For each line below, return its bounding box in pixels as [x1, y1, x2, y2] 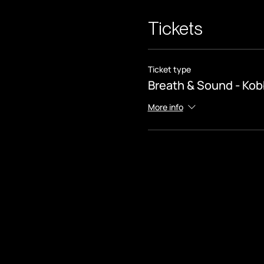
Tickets [147, 18, 203, 39]
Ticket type [147, 64, 191, 75]
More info [147, 101, 183, 113]
